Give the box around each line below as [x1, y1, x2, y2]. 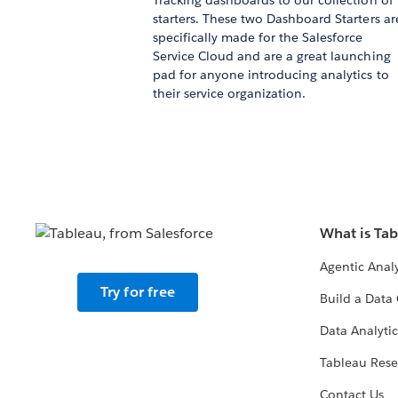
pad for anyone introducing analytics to [152, 67, 389, 84]
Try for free [99, 283, 176, 302]
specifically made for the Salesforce [152, 29, 363, 46]
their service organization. [152, 85, 310, 102]
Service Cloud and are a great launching [152, 48, 391, 65]
